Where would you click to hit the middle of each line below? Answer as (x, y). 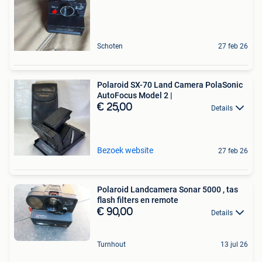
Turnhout (111, 244)
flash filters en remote (138, 200)
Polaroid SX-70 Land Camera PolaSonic (170, 85)
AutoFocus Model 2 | (135, 95)
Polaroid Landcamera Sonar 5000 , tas (168, 189)
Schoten (110, 46)
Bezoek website (125, 150)
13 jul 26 (234, 244)
